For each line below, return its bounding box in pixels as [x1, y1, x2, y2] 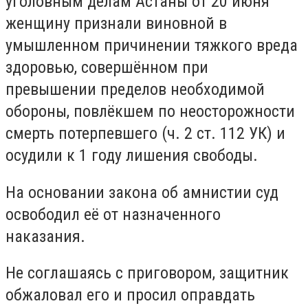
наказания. [5, 226, 85, 246]
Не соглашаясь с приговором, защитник [5, 263, 289, 283]
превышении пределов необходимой [5, 80, 265, 99]
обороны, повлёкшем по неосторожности [5, 102, 295, 121]
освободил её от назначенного [5, 204, 221, 224]
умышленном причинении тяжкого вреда [5, 36, 298, 55]
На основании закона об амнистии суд [5, 182, 278, 202]
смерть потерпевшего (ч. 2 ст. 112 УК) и [5, 124, 285, 143]
